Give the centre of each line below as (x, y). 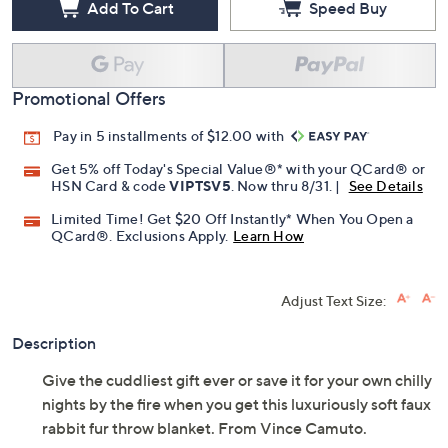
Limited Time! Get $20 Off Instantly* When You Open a (232, 219)
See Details (385, 186)
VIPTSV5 (200, 186)
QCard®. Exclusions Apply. (140, 236)
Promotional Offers (89, 98)
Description (54, 343)
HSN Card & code (110, 186)
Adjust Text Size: (333, 301)
